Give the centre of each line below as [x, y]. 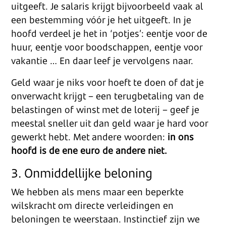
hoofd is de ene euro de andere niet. [89, 150]
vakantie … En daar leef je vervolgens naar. [102, 61]
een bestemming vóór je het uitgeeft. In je [101, 20]
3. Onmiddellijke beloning [82, 173]
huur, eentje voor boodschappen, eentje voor [107, 47]
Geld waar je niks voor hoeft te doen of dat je [108, 82]
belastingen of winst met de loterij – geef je [105, 109]
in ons [181, 137]
